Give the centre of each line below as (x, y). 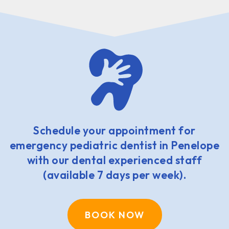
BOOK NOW (114, 215)
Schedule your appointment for (114, 130)
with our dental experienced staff (114, 160)
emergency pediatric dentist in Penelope (114, 145)
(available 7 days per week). (114, 175)
